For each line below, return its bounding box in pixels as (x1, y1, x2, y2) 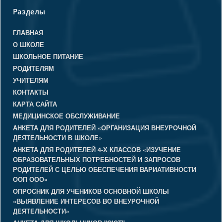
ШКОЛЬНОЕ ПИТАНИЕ (13, 52, 83, 61)
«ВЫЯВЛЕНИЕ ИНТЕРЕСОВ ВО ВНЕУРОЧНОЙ (13, 197, 159, 206)
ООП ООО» (13, 175, 48, 184)
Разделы (13, 6, 45, 17)
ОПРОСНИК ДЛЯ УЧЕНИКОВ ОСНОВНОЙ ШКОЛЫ (13, 187, 169, 196)
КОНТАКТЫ (13, 88, 49, 97)
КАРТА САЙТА (13, 100, 57, 109)
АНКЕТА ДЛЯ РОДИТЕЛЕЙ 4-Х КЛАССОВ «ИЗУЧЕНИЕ (13, 145, 181, 154)
